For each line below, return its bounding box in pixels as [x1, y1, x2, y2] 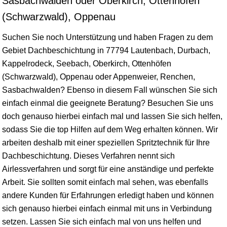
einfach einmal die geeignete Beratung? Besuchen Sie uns [2, 99, 213, 107]
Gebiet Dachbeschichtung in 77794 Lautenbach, [2, 46, 177, 55]
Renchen [160, 72, 193, 81]
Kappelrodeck [2, 59, 52, 68]
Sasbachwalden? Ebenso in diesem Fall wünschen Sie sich [2, 86, 217, 94]
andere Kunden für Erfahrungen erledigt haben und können [2, 191, 214, 200]
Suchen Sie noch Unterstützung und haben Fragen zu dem [2, 33, 213, 42]
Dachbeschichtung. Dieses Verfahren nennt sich [2, 152, 175, 160]
